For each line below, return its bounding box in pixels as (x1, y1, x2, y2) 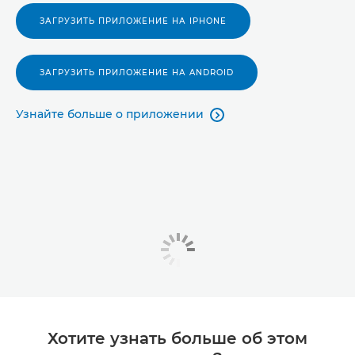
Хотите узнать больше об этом (48, 329, 307, 349)
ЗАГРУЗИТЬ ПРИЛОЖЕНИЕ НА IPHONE (40, 16, 227, 27)
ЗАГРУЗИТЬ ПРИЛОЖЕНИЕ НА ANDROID (40, 67, 234, 78)
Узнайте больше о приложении (16, 107, 204, 122)
